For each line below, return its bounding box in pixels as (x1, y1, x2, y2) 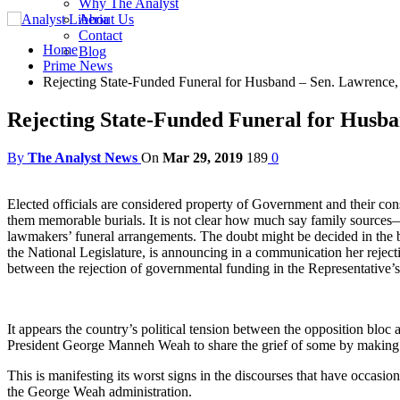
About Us (79, 12, 134, 27)
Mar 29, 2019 (162, 149, 243, 165)
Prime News (43, 58, 112, 73)
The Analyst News (28, 149, 137, 165)
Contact (79, 28, 122, 43)
